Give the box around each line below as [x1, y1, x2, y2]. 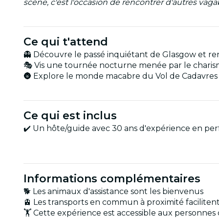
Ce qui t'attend [23, 35, 108, 48]
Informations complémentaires [23, 172, 200, 185]
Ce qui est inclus [23, 109, 117, 122]
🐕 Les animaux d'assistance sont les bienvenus [23, 186, 203, 196]
